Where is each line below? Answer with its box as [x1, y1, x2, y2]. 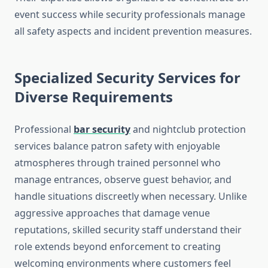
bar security [74, 123, 130, 136]
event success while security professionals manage [14, 8, 245, 22]
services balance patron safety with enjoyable [14, 139, 220, 153]
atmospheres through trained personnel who [14, 156, 221, 170]
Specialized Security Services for [14, 68, 240, 88]
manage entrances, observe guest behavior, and [14, 173, 232, 187]
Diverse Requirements [14, 87, 173, 107]
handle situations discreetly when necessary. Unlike [14, 190, 247, 203]
